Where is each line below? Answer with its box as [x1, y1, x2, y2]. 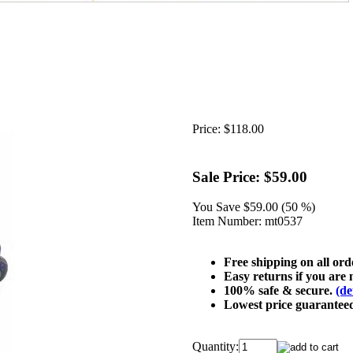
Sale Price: [192, 168, 260, 185]
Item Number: [192, 214, 262, 229]
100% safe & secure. [224, 284, 336, 298]
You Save [192, 200, 240, 214]
